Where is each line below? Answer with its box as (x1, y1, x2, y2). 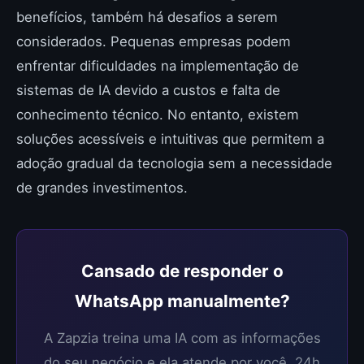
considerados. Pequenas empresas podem (16, 33, 291, 50)
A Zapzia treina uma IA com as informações (43, 330, 321, 346)
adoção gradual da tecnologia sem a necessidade (16, 155, 332, 171)
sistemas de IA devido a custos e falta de (16, 82, 280, 98)
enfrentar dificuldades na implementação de (16, 58, 299, 74)
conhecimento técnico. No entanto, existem (16, 106, 299, 123)
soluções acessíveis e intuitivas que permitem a (16, 131, 324, 147)
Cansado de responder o (80, 261, 284, 281)
